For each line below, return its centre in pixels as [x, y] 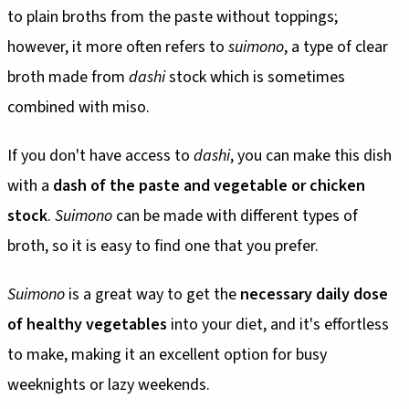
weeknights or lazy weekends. [109, 384]
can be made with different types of [235, 215]
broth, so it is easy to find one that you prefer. [163, 246]
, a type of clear [336, 47]
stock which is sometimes [255, 77]
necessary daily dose [314, 294]
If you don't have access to [100, 155]
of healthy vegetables [87, 324]
